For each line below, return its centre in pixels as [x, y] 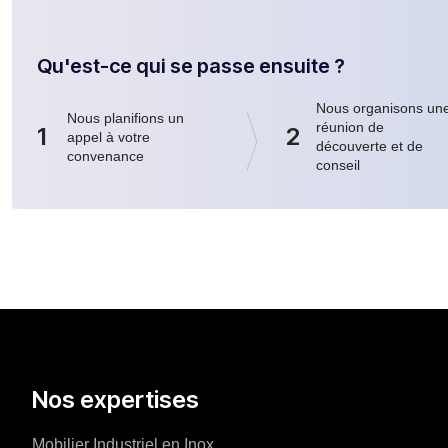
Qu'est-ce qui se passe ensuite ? [191, 66]
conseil [338, 165]
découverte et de [370, 146]
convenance [106, 155]
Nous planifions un [126, 117]
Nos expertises [115, 400]
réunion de [350, 127]
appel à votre [109, 136]
